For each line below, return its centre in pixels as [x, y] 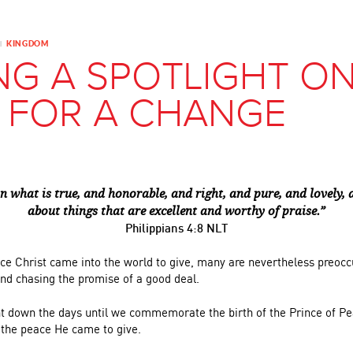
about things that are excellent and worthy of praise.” [176, 211]
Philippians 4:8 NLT [176, 228]
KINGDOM [28, 43]
